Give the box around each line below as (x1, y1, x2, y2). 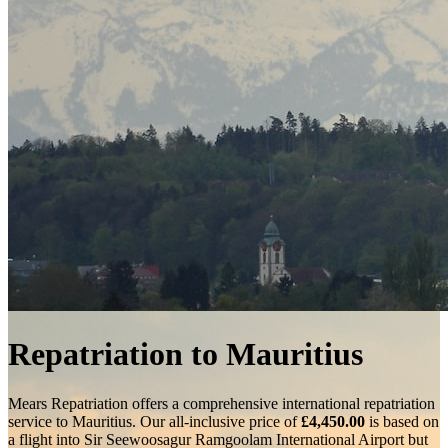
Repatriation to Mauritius (8, 336, 363, 373)
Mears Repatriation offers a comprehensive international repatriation (8, 394, 435, 412)
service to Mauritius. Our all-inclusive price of (8, 412, 301, 430)
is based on (365, 412, 439, 430)
